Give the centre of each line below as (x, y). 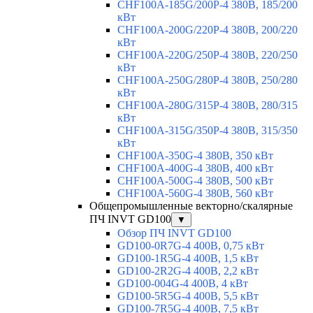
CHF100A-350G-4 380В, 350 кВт (195, 156)
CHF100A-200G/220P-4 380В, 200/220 (208, 30)
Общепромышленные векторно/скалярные (191, 206)
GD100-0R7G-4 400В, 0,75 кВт (191, 246)
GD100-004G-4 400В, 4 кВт (183, 284)
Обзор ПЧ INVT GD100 (174, 233)
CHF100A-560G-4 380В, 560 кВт (195, 194)
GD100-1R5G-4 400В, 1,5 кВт (188, 259)
